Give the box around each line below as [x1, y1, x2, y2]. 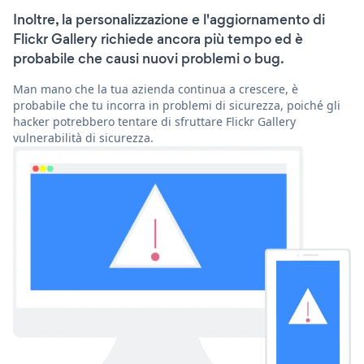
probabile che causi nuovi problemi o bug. [13, 49, 284, 69]
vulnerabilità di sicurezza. [13, 130, 154, 146]
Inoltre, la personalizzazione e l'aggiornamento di [13, 10, 325, 30]
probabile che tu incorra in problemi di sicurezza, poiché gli [13, 97, 340, 114]
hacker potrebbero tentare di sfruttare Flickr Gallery [13, 114, 296, 130]
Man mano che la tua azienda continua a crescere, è [13, 81, 298, 97]
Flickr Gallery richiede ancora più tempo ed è [13, 29, 303, 50]
